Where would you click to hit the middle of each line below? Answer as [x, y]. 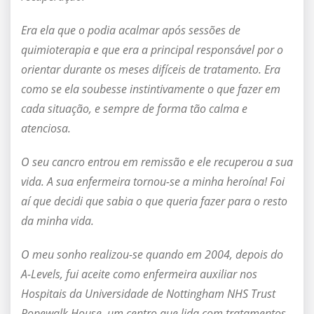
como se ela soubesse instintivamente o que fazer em [151, 89]
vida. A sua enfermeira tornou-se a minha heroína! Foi [153, 182]
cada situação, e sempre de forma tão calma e [134, 109]
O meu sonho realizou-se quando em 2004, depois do [152, 255]
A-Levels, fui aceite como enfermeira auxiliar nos [139, 274]
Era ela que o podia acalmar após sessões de [131, 30]
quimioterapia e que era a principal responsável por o [152, 50]
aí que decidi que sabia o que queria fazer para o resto [154, 202]
